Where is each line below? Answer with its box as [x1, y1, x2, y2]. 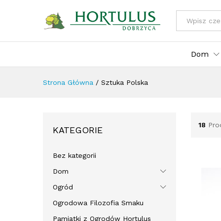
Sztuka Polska [101, 78, 148, 86]
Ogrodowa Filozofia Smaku [53, 198, 144, 207]
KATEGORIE [53, 124, 103, 135]
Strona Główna [43, 78, 93, 86]
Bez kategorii [53, 151, 96, 159]
